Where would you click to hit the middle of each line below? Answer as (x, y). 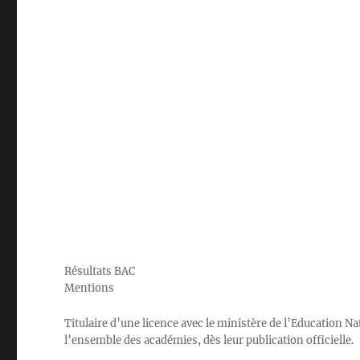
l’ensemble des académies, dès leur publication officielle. (209, 340)
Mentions (90, 288)
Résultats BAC (100, 271)
